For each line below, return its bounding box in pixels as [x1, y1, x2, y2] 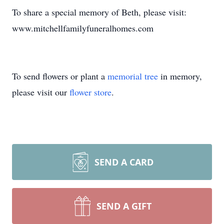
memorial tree [107, 70, 158, 82]
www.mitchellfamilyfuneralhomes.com [12, 22, 153, 34]
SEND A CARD [94, 156, 153, 168]
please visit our [12, 86, 69, 98]
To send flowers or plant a [12, 70, 107, 82]
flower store [69, 86, 111, 98]
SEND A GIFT [96, 200, 151, 212]
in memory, [158, 70, 202, 82]
